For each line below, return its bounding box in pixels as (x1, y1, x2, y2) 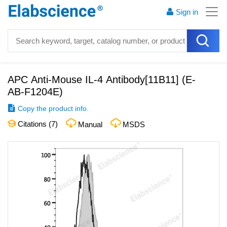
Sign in (176, 8, 198, 16)
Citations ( (16, 120, 51, 128)
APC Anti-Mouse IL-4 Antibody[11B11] (8, 74, 179, 85)
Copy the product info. (18, 104, 89, 112)
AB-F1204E (8, 86, 59, 97)
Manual (78, 120, 102, 129)
